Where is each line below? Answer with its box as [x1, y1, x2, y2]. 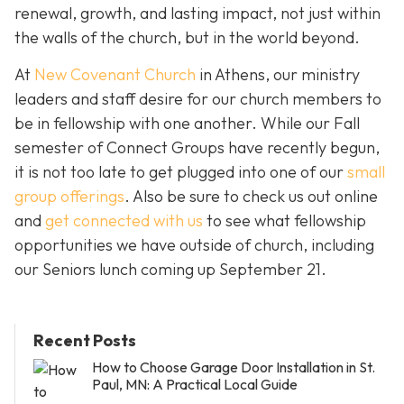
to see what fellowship [203, 210, 366, 232]
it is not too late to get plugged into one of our [14, 161, 347, 183]
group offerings [14, 186, 124, 207]
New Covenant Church [34, 64, 196, 86]
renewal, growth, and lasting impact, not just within [14, 2, 381, 23]
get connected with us [45, 210, 203, 232]
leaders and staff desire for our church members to [14, 88, 381, 110]
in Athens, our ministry [196, 64, 360, 86]
